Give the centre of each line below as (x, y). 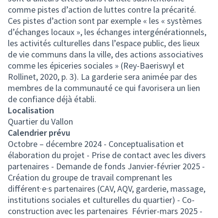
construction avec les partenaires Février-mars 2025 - (105, 211)
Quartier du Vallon (40, 121)
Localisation (31, 110)
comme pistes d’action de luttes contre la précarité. (102, 9)
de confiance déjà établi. (52, 99)
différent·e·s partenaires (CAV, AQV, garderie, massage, (107, 188)
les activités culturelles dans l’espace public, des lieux (104, 43)
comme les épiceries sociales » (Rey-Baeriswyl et (96, 65)
